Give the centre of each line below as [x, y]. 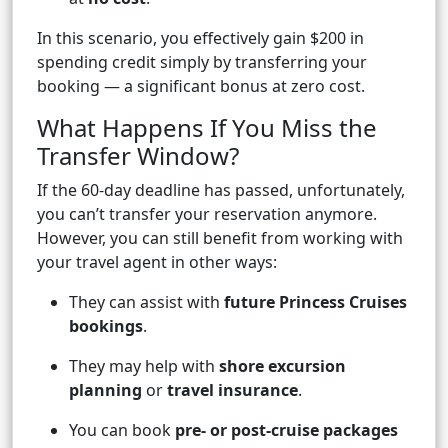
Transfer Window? [138, 156]
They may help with [144, 366]
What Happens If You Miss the [207, 128]
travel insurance [232, 390]
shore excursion [282, 366]
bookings [106, 326]
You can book [122, 430]
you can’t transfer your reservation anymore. [207, 214]
